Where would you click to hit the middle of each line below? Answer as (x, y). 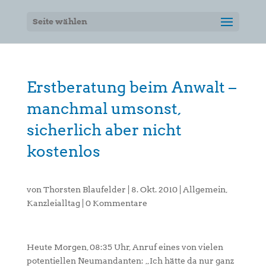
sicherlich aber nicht (104, 130)
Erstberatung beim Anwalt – (131, 87)
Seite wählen (60, 21)
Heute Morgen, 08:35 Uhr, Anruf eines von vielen (125, 247)
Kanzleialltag (53, 203)
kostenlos (63, 151)
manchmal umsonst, (104, 108)
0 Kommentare (116, 203)
